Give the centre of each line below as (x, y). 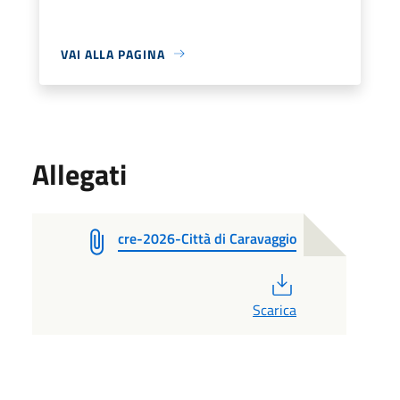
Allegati (79, 174)
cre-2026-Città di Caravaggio (207, 238)
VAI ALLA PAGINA (113, 54)
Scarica (275, 309)
